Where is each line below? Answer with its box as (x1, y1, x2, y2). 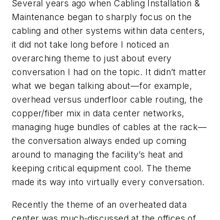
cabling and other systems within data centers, (12, 26, 205, 36)
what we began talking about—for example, (12, 81, 192, 91)
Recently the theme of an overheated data (12, 199, 187, 210)
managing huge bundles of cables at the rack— (12, 122, 207, 133)
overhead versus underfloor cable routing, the (12, 94, 203, 105)
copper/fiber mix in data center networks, (12, 108, 185, 119)
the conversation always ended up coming (12, 136, 187, 146)
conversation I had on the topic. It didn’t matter (12, 67, 207, 78)
